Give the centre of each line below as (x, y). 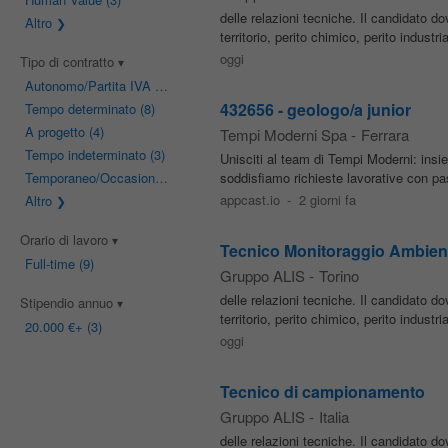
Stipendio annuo (68, 302)
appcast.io (249, 199)
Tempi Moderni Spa (283, 134)
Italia (333, 416)
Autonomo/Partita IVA (87, 85)
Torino (338, 275)
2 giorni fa (328, 199)
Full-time (49, 263)
